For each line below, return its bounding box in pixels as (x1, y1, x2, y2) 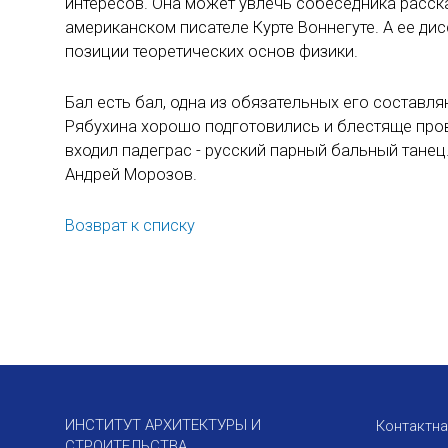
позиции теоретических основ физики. (65, 41, 358, 61)
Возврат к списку (65, 216, 195, 236)
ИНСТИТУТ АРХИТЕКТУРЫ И (65, 416, 261, 435)
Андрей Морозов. (65, 164, 197, 184)
